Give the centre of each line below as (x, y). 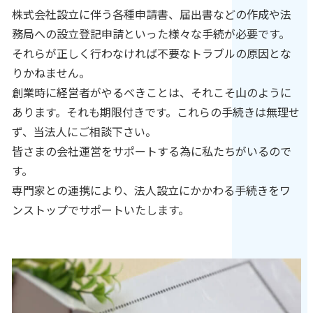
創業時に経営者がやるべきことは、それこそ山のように (151, 93)
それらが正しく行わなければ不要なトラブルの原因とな (151, 53)
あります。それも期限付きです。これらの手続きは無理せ (155, 112)
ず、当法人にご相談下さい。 (84, 132)
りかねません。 (51, 73)
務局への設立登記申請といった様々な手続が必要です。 (151, 34)
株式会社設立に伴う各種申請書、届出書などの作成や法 (151, 14)
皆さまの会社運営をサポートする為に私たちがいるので (151, 151)
